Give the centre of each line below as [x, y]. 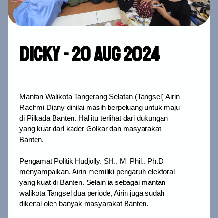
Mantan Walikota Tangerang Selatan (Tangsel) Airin [100, 97]
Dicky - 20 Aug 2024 [90, 55]
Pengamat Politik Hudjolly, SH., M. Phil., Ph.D [91, 161]
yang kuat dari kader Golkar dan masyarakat [90, 129]
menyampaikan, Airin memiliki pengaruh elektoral [97, 172]
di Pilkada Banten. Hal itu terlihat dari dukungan [94, 118]
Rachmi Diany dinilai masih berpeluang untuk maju [100, 108]
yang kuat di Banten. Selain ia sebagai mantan [92, 183]
